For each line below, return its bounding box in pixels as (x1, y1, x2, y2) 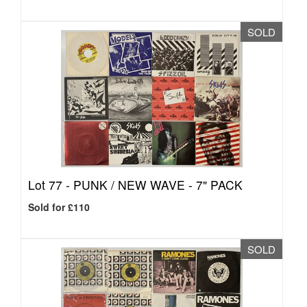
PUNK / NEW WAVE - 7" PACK (73, 176, 243, 193)
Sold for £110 (28, 200, 90, 214)
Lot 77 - (28, 176, 73, 193)
